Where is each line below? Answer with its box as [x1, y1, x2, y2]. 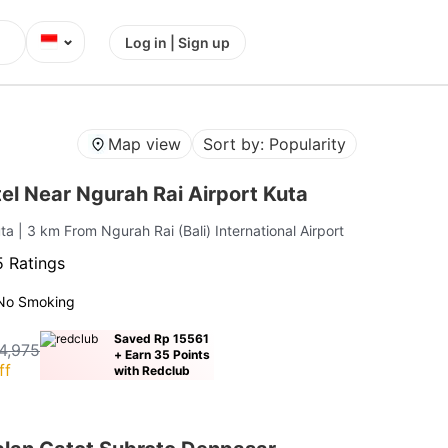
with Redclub [114, 362, 191, 378]
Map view [108, 133, 182, 154]
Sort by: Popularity [203, 133, 347, 154]
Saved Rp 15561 [114, 330, 210, 346]
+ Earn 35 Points [114, 346, 211, 362]
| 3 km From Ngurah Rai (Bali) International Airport [18, 221, 345, 239]
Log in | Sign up [125, 33, 230, 51]
